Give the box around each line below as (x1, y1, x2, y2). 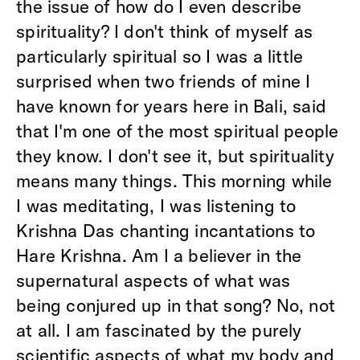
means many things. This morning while (16, 169, 333, 192)
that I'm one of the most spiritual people (16, 119, 339, 142)
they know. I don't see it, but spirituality (16, 144, 334, 167)
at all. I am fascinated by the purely (16, 318, 302, 342)
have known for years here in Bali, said (16, 94, 326, 117)
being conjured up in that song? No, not (16, 293, 335, 317)
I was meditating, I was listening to (16, 194, 297, 217)
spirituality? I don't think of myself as (16, 19, 313, 43)
